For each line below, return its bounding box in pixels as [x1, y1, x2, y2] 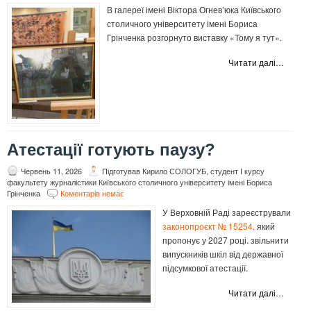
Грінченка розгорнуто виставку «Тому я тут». [107, 31, 282, 44]
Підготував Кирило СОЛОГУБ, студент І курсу [102, 165, 264, 177]
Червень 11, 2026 [21, 165, 82, 177]
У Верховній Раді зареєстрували [162, 206, 291, 219]
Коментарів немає [60, 187, 124, 199]
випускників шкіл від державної [162, 248, 283, 260]
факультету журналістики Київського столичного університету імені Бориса [7, 176, 272, 188]
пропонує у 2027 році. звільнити [162, 234, 289, 246]
